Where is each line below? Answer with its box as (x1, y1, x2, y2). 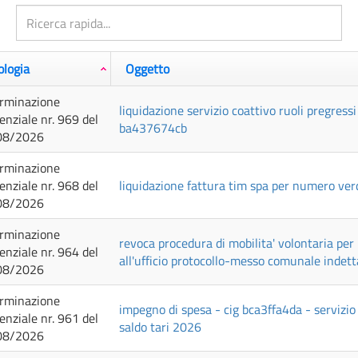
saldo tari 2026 (119, 317, 201, 336)
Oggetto (125, 59, 169, 78)
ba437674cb (119, 118, 187, 137)
